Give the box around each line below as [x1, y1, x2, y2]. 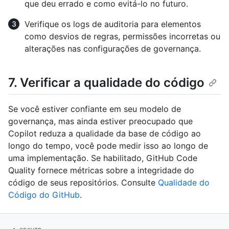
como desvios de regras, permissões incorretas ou [25, 31, 220, 42]
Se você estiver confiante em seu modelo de [8, 104, 181, 114]
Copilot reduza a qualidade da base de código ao [8, 128, 201, 139]
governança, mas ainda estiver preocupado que [8, 116, 193, 127]
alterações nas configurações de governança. [25, 43, 201, 54]
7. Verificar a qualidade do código [8, 75, 204, 90]
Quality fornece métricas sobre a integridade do [8, 165, 194, 176]
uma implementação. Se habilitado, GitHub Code [8, 153, 197, 164]
